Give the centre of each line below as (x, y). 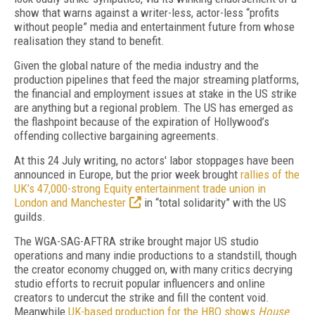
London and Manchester (70, 202)
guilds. (30, 217)
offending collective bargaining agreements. (117, 136)
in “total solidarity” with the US (214, 202)
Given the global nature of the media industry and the (136, 65)
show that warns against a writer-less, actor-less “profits (147, 13)
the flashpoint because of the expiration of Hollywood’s (142, 122)
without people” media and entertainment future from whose (154, 27)
